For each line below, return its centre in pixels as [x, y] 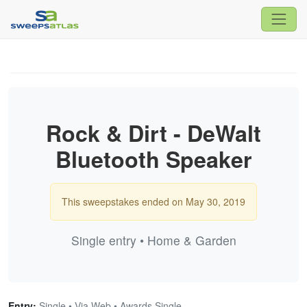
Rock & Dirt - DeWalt [153, 133]
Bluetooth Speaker [153, 159]
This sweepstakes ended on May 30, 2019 [153, 201]
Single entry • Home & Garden [153, 240]
